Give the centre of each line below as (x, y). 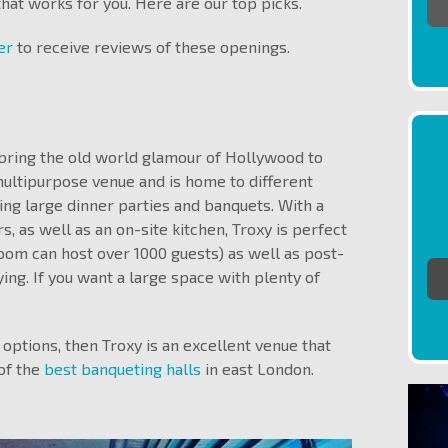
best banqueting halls (122, 368)
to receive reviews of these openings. (153, 46)
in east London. (257, 368)
